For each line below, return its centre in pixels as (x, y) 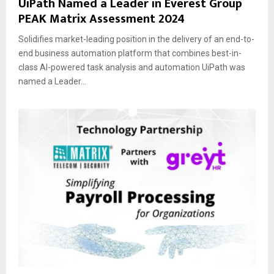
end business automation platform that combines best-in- (130, 53)
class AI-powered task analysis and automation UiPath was (132, 67)
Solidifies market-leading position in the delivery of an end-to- (136, 39)
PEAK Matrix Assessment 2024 (102, 19)
